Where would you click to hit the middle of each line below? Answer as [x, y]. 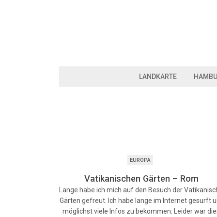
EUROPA [140, 160]
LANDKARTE [158, 77]
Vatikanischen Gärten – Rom [141, 178]
